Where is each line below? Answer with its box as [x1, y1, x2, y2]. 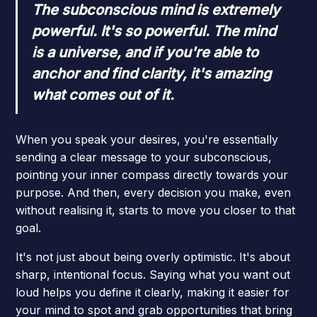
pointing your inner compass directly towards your [16, 167, 289, 182]
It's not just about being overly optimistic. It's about [16, 249, 291, 264]
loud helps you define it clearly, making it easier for [16, 284, 290, 299]
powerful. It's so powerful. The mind [32, 22, 277, 40]
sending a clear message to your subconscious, [16, 149, 272, 164]
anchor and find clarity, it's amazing [32, 64, 272, 82]
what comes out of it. [32, 86, 175, 103]
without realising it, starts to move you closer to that [16, 202, 296, 217]
